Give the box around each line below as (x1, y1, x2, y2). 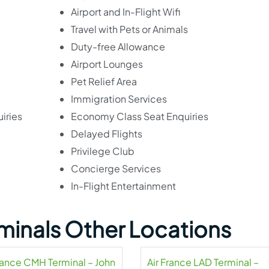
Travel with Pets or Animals (70, 23, 188, 35)
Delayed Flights (70, 127, 142, 140)
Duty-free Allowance (70, 40, 165, 53)
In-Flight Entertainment (70, 180, 176, 192)
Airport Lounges (70, 58, 143, 70)
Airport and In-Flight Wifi (70, 5, 180, 18)
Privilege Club (70, 145, 134, 157)
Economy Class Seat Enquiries (70, 110, 208, 122)
